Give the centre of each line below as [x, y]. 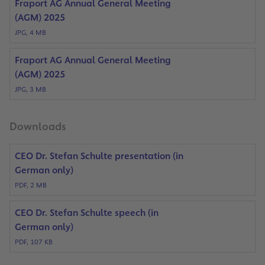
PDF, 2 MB [31, 185]
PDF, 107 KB [34, 242]
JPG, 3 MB [30, 90]
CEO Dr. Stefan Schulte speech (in [87, 213]
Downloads [38, 127]
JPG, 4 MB [30, 33]
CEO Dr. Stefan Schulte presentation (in [99, 156]
